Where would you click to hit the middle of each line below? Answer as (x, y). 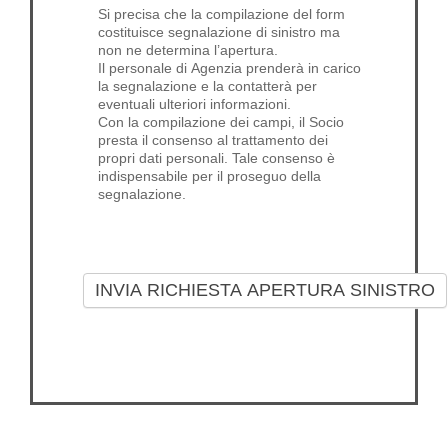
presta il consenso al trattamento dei (213, 139)
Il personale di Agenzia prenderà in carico (229, 67)
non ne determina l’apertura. (188, 49)
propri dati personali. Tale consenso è (216, 157)
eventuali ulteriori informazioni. (194, 103)
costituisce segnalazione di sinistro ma (219, 31)
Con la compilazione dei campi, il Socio (221, 121)
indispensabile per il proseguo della (209, 175)
